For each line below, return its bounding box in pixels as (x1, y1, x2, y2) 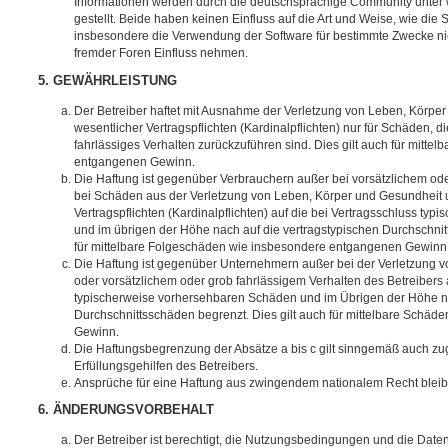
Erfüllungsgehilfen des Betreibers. (74, 358, 258, 373)
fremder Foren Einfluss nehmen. (74, 46, 248, 61)
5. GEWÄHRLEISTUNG (38, 73, 177, 88)
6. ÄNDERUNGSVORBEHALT (38, 403, 214, 418)
